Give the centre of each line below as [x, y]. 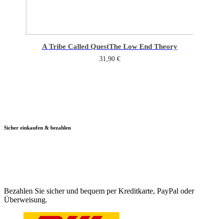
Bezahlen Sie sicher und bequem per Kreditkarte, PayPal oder [99, 191]
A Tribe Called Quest [75, 46]
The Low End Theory [143, 46]
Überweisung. [26, 199]
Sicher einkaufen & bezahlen [37, 127]
